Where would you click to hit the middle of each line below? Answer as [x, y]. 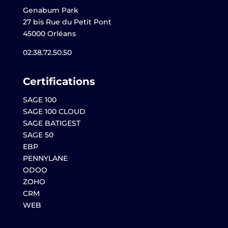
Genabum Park [50, 10]
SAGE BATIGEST [51, 123]
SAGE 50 [38, 135]
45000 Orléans [49, 34]
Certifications [59, 82]
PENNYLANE [45, 159]
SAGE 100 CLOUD [54, 112]
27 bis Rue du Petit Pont [67, 22]
